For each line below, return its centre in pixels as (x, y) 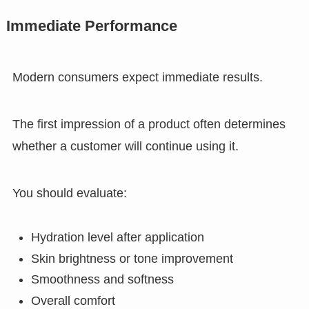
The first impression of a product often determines (149, 124)
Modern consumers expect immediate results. (137, 77)
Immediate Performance (91, 26)
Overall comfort (73, 300)
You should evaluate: (69, 193)
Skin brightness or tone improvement (132, 258)
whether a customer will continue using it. (125, 146)
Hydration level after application (117, 238)
